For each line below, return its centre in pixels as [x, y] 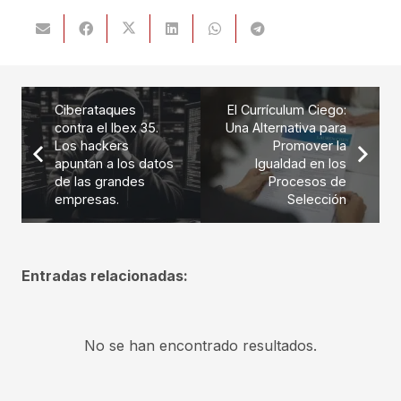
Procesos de [308, 182]
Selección [317, 200]
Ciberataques [95, 110]
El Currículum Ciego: [287, 110]
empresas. [86, 200]
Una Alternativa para [286, 128]
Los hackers [91, 146]
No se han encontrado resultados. [200, 346]
